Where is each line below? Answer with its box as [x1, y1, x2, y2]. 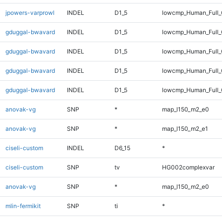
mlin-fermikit [5, 202, 41, 210]
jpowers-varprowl [5, 8, 55, 16]
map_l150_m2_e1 [162, 124, 208, 132]
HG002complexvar [162, 163, 215, 171]
